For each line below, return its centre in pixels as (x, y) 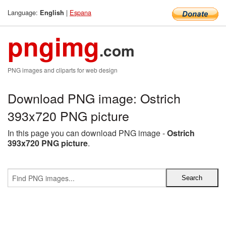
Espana (80, 12)
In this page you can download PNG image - (87, 133)
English (52, 13)
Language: (24, 12)
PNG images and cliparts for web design (63, 70)
